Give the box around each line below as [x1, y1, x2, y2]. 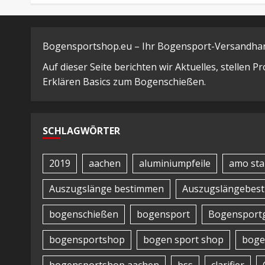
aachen [89, 157, 121, 170]
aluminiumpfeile [139, 157, 211, 170]
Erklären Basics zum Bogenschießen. [43, 75, 206, 88]
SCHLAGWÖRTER [43, 124, 120, 137]
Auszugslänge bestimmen [49, 182, 164, 196]
